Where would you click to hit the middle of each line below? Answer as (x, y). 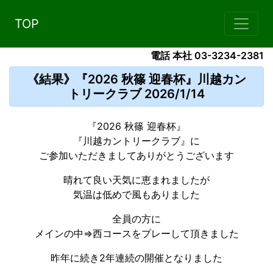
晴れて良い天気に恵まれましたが (136, 180)
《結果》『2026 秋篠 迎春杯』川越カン (136, 80)
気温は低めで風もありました (136, 195)
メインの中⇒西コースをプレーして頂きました (136, 234)
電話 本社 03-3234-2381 (207, 56)
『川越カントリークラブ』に (136, 141)
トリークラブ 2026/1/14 (136, 94)
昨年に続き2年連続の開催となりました (136, 258)
